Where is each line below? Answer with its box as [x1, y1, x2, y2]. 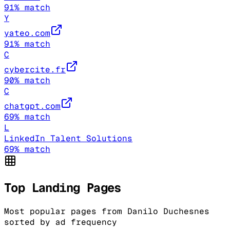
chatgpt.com [4, 101, 61, 112]
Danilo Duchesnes [127, 205, 209, 217]
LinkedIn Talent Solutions [4, 133, 132, 144]
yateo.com [4, 28, 50, 39]
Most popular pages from [4, 205, 127, 217]
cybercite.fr [4, 64, 66, 75]
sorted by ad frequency [4, 216, 117, 227]
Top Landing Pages [4, 180, 121, 196]
